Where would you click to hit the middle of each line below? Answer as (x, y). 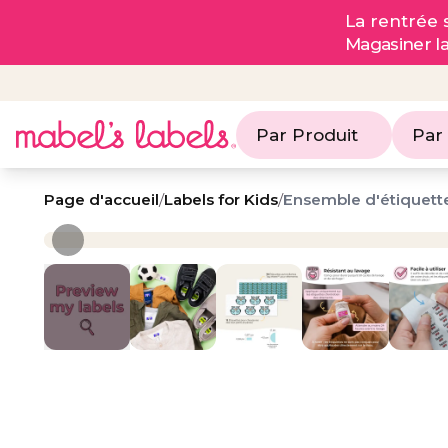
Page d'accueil (101, 199)
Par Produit (307, 134)
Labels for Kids (221, 199)
